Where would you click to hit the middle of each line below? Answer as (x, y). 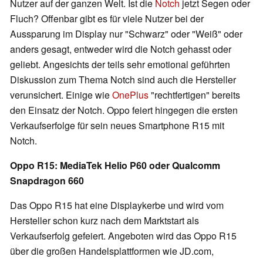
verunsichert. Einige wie (61, 95)
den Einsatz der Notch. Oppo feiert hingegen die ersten (124, 110)
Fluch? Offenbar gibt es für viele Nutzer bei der (107, 19)
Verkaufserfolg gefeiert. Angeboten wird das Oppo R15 (123, 236)
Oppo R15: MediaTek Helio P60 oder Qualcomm (115, 166)
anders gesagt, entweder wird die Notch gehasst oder (121, 49)
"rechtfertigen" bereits (194, 95)
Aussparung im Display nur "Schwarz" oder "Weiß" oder (126, 34)
